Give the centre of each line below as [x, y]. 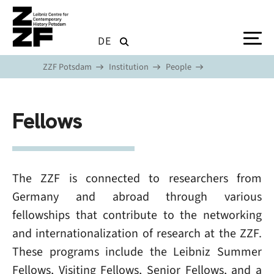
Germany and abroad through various [137, 197]
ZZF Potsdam [67, 67]
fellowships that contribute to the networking [137, 215]
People [179, 67]
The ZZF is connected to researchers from [137, 178]
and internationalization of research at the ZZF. [137, 233]
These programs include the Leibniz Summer [137, 252]
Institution [129, 67]
